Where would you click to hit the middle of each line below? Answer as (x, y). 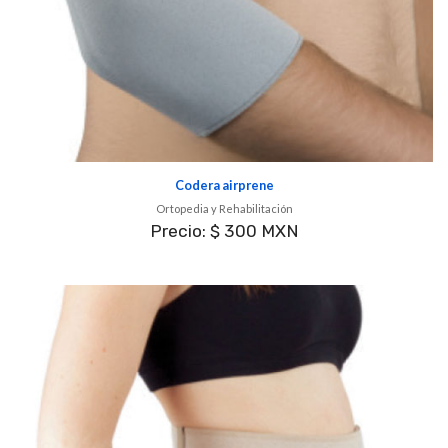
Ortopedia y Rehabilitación (224, 209)
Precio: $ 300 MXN (224, 231)
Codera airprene (224, 185)
